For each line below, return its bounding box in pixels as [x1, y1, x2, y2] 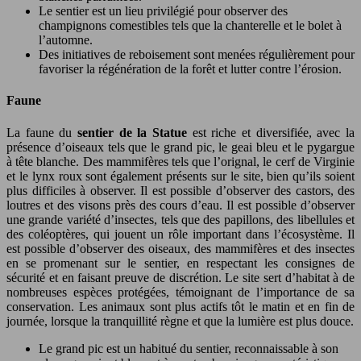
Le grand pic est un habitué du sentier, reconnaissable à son [39, 341, 338, 355]
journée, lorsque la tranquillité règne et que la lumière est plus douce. [6, 313, 354, 328]
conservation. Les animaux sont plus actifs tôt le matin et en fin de [6, 299, 355, 313]
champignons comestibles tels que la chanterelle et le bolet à [39, 19, 342, 33]
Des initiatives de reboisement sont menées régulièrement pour [39, 48, 355, 62]
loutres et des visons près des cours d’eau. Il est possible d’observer [6, 197, 355, 212]
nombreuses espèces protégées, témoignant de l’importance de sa [6, 284, 355, 299]
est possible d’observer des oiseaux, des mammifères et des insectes [6, 241, 355, 255]
